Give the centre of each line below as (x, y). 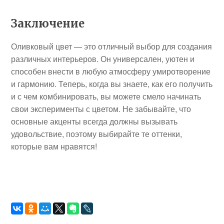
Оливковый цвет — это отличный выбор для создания (112, 46)
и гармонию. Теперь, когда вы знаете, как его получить (112, 84)
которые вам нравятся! (54, 146)
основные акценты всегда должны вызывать (94, 121)
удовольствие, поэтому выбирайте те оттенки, (97, 134)
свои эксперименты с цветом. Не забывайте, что (101, 109)
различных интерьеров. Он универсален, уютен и (103, 59)
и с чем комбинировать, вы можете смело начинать (106, 96)
